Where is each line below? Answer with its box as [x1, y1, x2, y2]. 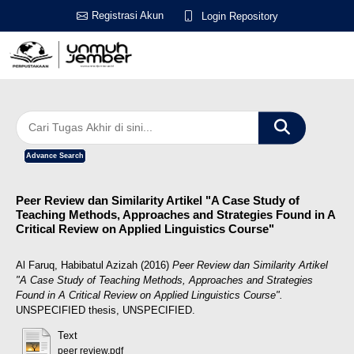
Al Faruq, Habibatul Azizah [16, 259, 137, 271]
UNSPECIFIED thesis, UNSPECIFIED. [16, 304, 195, 316]
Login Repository [201, 9, 278, 22]
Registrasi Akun [91, 9, 164, 21]
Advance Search [26, 152, 84, 160]
